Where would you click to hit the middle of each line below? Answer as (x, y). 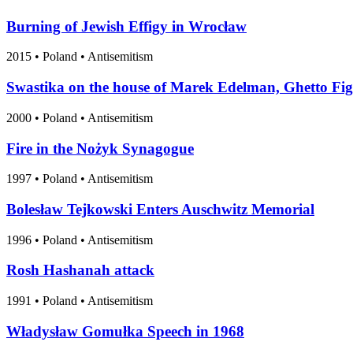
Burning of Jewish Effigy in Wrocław (126, 26)
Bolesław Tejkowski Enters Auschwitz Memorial (160, 210)
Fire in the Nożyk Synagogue (100, 148)
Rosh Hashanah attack (80, 270)
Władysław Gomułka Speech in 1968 (125, 331)
